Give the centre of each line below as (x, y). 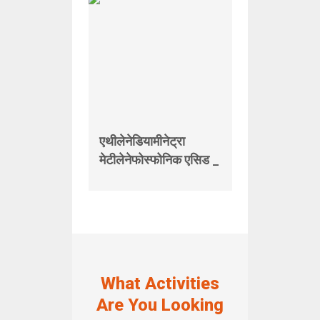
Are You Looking (160, 305)
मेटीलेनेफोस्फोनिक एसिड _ (159, 160)
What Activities (160, 284)
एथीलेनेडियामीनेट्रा (142, 141)
